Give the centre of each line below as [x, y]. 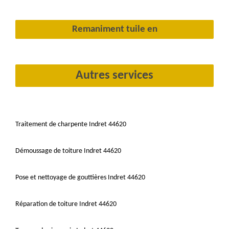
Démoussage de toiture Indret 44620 [68, 151]
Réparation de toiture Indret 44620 [66, 204]
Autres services [114, 75]
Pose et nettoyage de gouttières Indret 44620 [80, 177]
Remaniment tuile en [114, 29]
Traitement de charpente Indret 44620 [71, 124]
